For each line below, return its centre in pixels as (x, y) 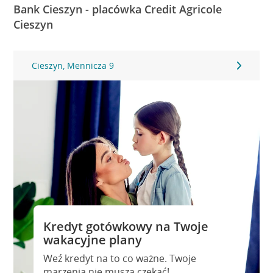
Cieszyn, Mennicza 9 (73, 66)
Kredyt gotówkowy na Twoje (126, 226)
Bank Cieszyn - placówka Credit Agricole (118, 9)
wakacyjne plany (92, 240)
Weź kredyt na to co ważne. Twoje (119, 258)
